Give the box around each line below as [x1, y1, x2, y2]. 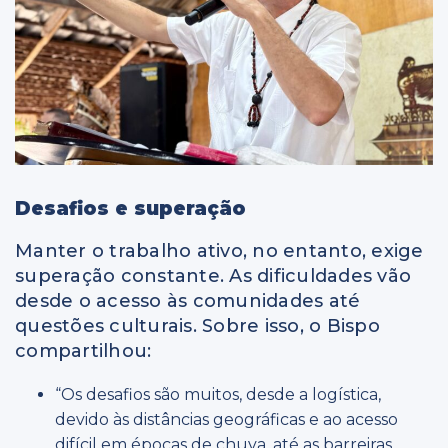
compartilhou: [15, 340, 152, 363]
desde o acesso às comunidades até [15, 290, 361, 313]
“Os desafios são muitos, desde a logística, [55, 385, 381, 405]
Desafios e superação [15, 196, 246, 220]
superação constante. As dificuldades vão [15, 265, 411, 288]
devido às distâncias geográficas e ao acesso [55, 410, 398, 430]
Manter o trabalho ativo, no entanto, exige [15, 240, 424, 263]
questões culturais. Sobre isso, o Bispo [15, 315, 380, 338]
